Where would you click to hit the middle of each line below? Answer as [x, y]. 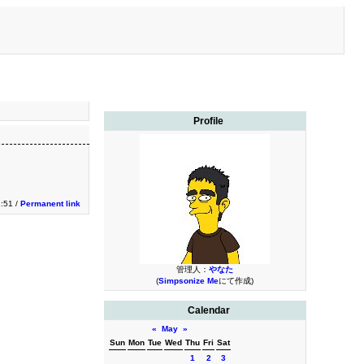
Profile [209, 121]
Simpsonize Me [188, 281]
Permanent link [50, 204]
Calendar [208, 310]
